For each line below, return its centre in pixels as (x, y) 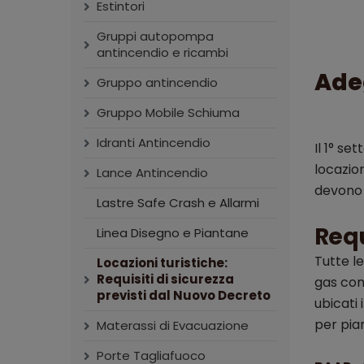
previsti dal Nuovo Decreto (184, 295)
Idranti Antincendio (154, 143)
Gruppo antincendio (157, 82)
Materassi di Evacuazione (173, 325)
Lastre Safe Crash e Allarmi (178, 203)
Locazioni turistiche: (162, 263)
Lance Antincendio (152, 173)
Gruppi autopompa (155, 36)
